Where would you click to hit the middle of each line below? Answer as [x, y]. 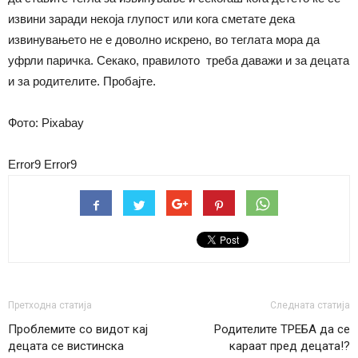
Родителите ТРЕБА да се [282, 330]
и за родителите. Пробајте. [82, 82]
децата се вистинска [66, 346]
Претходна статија [50, 306]
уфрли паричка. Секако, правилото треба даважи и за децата [179, 61]
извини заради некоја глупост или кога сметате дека [151, 19]
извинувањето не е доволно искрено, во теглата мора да [164, 40]
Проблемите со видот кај [78, 330]
